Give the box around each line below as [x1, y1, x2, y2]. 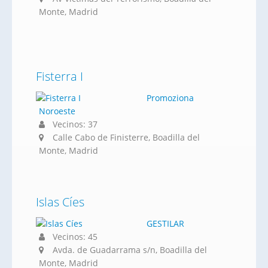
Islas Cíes [36, 194, 84, 210]
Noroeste [39, 105, 75, 117]
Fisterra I [36, 68, 83, 84]
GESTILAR [147, 218, 184, 229]
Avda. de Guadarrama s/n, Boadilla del [53, 244, 207, 255]
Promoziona [147, 92, 194, 103]
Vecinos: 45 [50, 231, 98, 242]
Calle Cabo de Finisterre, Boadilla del [53, 132, 200, 143]
